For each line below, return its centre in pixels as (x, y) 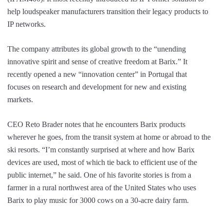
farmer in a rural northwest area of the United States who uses (102, 188)
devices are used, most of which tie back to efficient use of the (102, 163)
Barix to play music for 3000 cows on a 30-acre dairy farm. (98, 200)
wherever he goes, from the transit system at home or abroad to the (109, 137)
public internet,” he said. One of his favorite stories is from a (99, 175)
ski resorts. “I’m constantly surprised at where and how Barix (101, 150)
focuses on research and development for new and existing (97, 87)
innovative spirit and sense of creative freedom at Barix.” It (97, 62)
